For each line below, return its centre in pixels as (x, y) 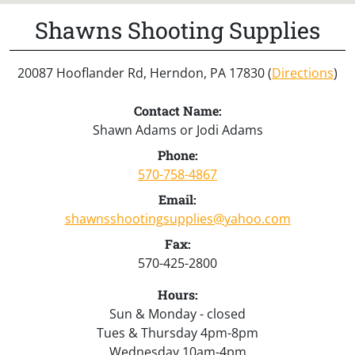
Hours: (177, 294)
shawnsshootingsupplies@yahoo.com (177, 218)
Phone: (177, 155)
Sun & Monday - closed (177, 313)
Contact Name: (177, 110)
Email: (177, 199)
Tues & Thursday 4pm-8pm (177, 332)
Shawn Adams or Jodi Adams (177, 130)
